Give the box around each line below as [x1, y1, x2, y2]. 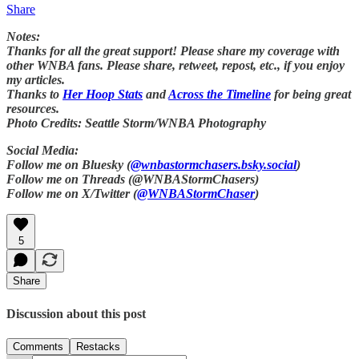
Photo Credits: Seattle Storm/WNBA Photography [6, 116, 266, 131]
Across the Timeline [168, 87, 271, 102]
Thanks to [6, 87, 63, 102]
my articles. [6, 73, 65, 87]
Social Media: [6, 143, 79, 158]
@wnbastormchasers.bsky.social [131, 158, 296, 172]
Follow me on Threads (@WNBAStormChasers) [6, 172, 259, 187]
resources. [6, 102, 59, 116]
